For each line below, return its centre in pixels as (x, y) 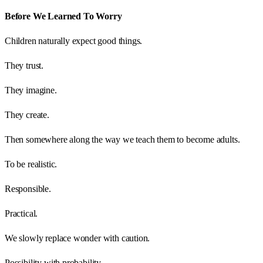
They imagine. (31, 90)
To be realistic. (31, 164)
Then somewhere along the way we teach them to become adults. (122, 139)
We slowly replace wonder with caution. (77, 238)
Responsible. (28, 188)
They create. (27, 114)
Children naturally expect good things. (74, 41)
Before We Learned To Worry (63, 16)
